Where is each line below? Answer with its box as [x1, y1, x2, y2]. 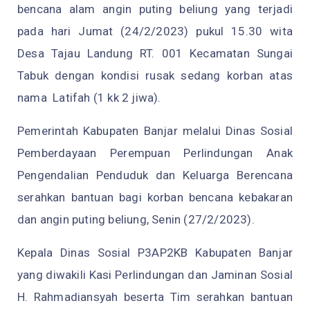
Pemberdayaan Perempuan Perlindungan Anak [17, 145, 293, 160]
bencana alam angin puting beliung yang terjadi [17, 1, 293, 16]
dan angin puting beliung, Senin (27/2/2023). [17, 212, 255, 226]
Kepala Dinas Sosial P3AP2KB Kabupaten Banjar [17, 245, 293, 259]
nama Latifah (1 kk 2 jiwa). [17, 90, 161, 104]
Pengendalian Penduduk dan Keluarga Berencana [17, 167, 293, 182]
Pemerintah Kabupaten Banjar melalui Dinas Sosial [17, 123, 293, 138]
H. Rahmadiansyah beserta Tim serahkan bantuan [17, 289, 293, 304]
